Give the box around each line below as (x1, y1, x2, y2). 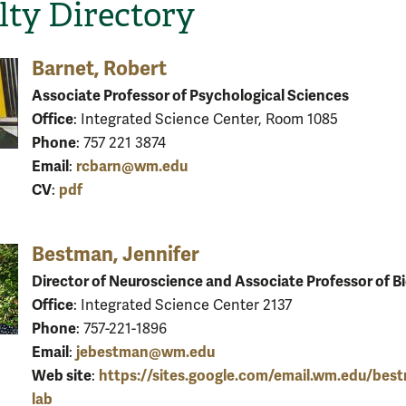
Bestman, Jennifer (32, 241, 199, 266)
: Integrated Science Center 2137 (73, 295, 292, 314)
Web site (32, 365, 92, 385)
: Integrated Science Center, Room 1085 (73, 110, 338, 129)
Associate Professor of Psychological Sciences (32, 85, 349, 105)
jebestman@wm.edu (76, 342, 215, 362)
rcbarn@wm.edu (76, 156, 188, 176)
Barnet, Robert (32, 55, 167, 81)
